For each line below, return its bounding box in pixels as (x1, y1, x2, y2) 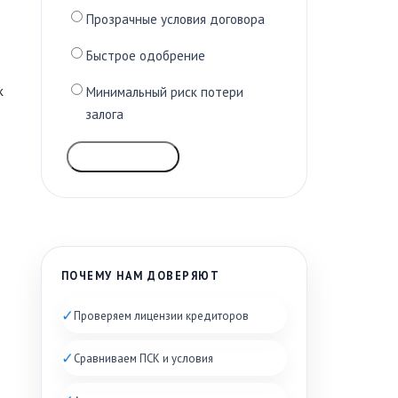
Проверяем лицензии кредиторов (74, 307, 249, 323)
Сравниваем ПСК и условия (74, 350, 213, 366)
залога (85, 106, 123, 123)
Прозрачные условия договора (85, 11, 265, 28)
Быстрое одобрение (85, 47, 205, 65)
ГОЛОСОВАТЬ (83, 150, 163, 164)
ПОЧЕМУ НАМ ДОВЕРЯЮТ (61, 268, 220, 283)
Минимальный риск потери (85, 84, 243, 101)
